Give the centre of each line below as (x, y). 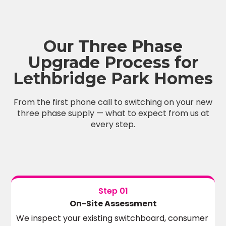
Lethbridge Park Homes (113, 78)
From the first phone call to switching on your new (113, 102)
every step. (113, 124)
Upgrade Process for (113, 62)
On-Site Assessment (113, 203)
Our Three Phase (113, 46)
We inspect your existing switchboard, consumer (112, 218)
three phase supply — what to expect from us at (113, 113)
